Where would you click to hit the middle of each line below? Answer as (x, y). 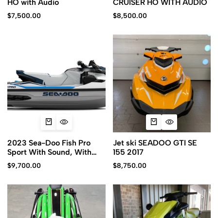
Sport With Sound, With (49, 152)
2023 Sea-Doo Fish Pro (49, 143)
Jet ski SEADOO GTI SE (155, 143)
